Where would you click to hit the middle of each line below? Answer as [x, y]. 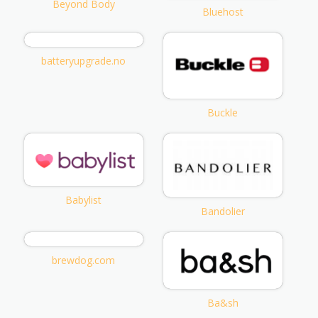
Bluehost [223, 12]
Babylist [84, 200]
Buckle [223, 112]
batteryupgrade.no [84, 61]
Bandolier [223, 211]
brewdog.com [84, 260]
